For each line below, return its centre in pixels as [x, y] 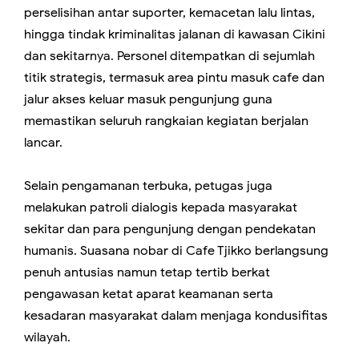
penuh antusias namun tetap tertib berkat [147, 273]
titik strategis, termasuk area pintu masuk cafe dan [174, 78]
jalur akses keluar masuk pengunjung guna [148, 100]
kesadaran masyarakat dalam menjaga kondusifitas [176, 316]
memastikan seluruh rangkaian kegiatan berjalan [166, 121]
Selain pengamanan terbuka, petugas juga [148, 186]
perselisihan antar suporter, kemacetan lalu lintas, [169, 13]
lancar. [43, 143]
